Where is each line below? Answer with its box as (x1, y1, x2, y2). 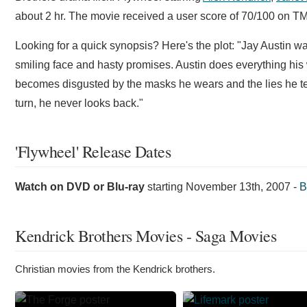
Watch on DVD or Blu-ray (15, 181, 145, 193)
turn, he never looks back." (15, 97, 143, 109)
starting (145, 181, 186, 193)
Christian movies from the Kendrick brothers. (15, 263, 215, 275)
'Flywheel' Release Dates (15, 140, 171, 162)
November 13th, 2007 (186, 181, 291, 193)
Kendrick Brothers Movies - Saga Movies (15, 225, 276, 247)
